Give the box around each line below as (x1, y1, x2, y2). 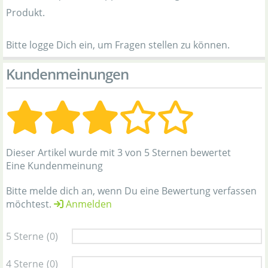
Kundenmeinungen (6, 63, 129, 84)
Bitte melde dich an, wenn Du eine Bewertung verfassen (6, 184, 257, 197)
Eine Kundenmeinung (6, 159, 103, 172)
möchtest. (6, 197, 54, 211)
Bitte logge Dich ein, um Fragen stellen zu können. (6, 38, 230, 51)
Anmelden (63, 197, 112, 211)
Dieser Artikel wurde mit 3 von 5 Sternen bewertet (6, 145, 231, 159)
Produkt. (6, 5, 45, 19)
